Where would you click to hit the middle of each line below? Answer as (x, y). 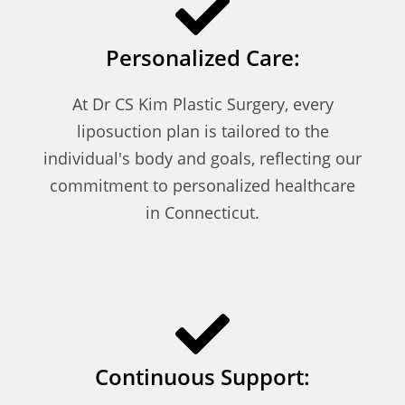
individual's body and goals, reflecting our (202, 158)
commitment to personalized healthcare (202, 185)
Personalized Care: (202, 57)
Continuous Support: (202, 376)
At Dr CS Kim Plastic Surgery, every (202, 104)
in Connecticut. (202, 212)
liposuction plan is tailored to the (202, 131)
